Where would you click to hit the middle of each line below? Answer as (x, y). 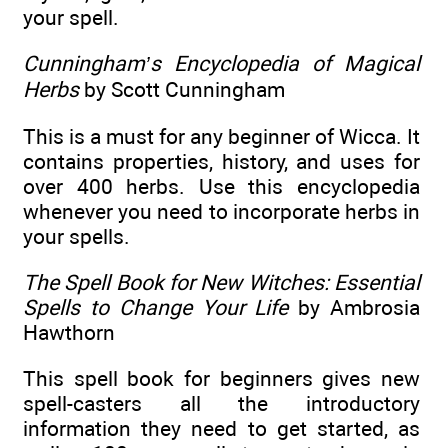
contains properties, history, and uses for (221, 161)
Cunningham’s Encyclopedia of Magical (221, 64)
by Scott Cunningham (182, 90)
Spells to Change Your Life (156, 308)
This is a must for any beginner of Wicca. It (221, 136)
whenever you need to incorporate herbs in (221, 211)
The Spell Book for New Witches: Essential (221, 283)
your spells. (76, 236)
